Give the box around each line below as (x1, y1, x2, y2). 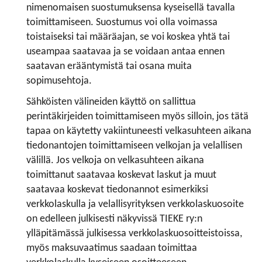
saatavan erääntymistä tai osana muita (26, 61, 192, 71)
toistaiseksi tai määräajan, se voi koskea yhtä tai (26, 32, 230, 42)
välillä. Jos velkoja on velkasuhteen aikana (26, 155, 204, 166)
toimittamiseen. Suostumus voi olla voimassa (26, 17, 218, 27)
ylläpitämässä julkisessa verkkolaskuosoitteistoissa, (26, 228, 242, 239)
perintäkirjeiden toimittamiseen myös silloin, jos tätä (26, 111, 249, 122)
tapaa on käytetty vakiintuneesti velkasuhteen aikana (26, 126, 251, 136)
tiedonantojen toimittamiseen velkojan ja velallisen (26, 140, 242, 151)
